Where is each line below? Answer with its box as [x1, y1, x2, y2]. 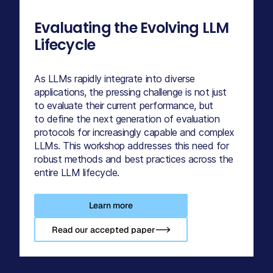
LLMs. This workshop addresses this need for [34, 139, 229, 152]
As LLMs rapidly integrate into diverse [34, 72, 195, 85]
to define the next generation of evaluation [34, 112, 220, 125]
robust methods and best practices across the [34, 152, 233, 165]
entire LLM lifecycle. [34, 166, 119, 179]
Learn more [89, 199, 133, 211]
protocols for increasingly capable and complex [34, 126, 235, 138]
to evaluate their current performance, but [34, 99, 213, 112]
